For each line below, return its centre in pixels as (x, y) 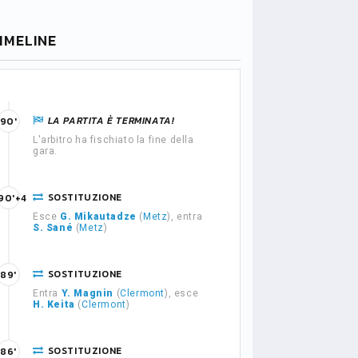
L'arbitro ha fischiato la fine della (113, 140)
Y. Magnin (88, 293)
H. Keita (54, 304)
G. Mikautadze (98, 217)
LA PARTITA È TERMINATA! (111, 121)
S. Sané (53, 228)
